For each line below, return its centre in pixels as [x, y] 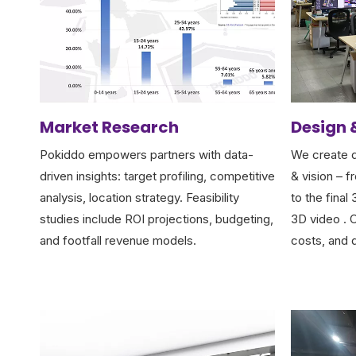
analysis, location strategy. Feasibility [139, 198]
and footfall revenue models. [118, 241]
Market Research [109, 128]
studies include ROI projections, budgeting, [157, 219]
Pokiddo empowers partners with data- [147, 155]
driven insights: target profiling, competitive [157, 176]
